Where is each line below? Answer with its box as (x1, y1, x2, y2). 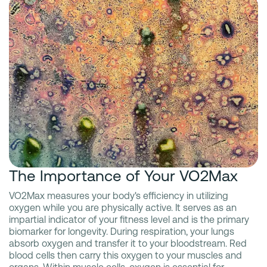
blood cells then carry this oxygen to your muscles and (9, 250, 242, 262)
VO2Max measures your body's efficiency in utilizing (9, 190, 228, 202)
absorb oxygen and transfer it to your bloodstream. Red (9, 238, 247, 250)
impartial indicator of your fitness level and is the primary (9, 214, 249, 226)
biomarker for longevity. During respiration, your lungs (9, 226, 234, 238)
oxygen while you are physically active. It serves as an (9, 202, 237, 214)
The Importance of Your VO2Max (9, 167, 238, 185)
